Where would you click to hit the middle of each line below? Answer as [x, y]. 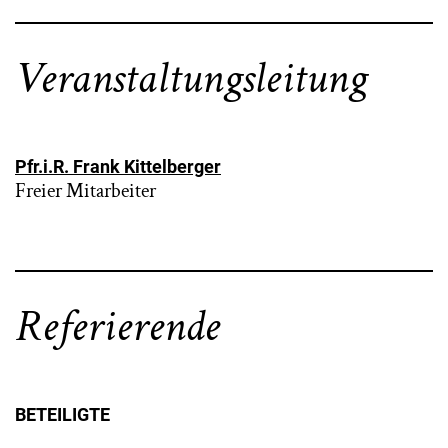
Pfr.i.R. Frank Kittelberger [118, 166]
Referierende [117, 326]
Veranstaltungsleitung [191, 78]
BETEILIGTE [62, 414]
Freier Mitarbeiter [85, 191]
